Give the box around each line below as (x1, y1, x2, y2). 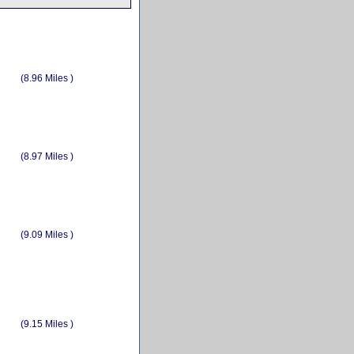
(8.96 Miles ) (21, 72, 73, 84)
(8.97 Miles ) (21, 150, 73, 162)
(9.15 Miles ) (21, 318, 73, 330)
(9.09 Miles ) (21, 228, 73, 240)
